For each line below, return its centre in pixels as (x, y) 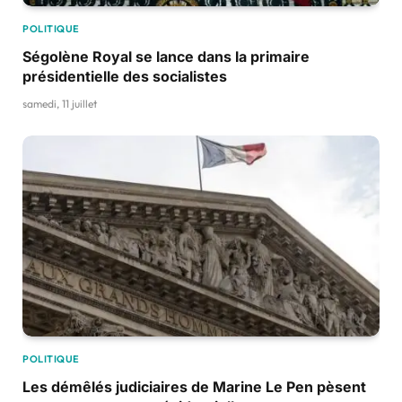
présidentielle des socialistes (125, 77)
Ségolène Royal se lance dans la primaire (166, 57)
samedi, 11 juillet (60, 104)
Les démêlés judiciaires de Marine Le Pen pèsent (194, 386)
